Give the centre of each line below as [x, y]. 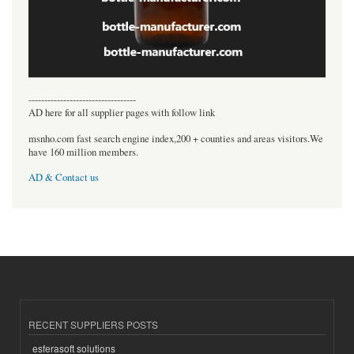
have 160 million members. [83, 152]
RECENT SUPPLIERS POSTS [93, 325]
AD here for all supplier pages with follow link [122, 113]
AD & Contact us [64, 178]
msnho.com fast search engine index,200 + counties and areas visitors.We [176, 138]
